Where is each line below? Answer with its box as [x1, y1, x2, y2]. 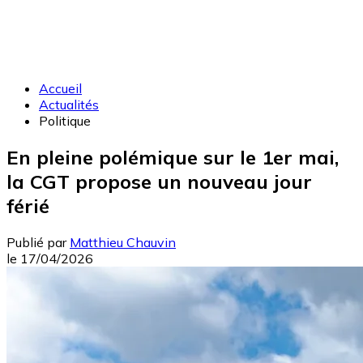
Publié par [6, 233, 66, 250]
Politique [39, 113, 91, 129]
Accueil [39, 80, 82, 96]
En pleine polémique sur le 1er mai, [6, 144, 339, 169]
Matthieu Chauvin [70, 233, 176, 250]
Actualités [39, 96, 99, 113]
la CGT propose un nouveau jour [6, 169, 312, 194]
